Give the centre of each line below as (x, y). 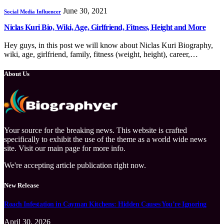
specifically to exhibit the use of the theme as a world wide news (105, 139)
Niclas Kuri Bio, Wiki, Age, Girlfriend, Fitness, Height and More (105, 27)
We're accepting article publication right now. (75, 165)
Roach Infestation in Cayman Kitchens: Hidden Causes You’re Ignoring (105, 204)
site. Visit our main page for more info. (65, 148)
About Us (17, 74)
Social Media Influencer (32, 11)
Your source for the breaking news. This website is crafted (95, 130)
